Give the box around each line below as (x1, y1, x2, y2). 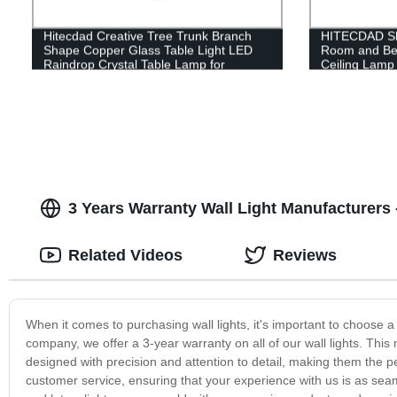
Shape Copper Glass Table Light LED (43, 43, 253, 58)
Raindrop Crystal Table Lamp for (43, 57, 225, 72)
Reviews (272, 245, 337, 264)
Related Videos (67, 245, 183, 264)
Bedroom (43, 71, 95, 86)
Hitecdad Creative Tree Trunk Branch (43, 28, 252, 43)
